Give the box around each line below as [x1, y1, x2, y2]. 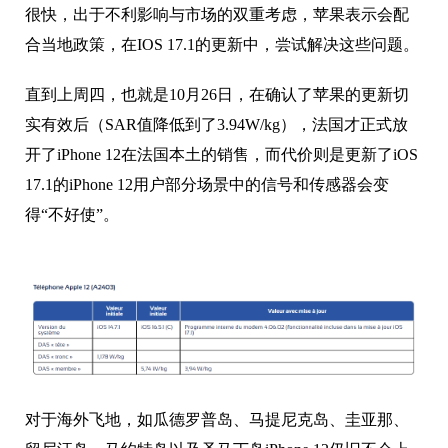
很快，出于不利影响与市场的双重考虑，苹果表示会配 [25, 5, 409, 23]
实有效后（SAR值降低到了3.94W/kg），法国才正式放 [25, 115, 408, 133]
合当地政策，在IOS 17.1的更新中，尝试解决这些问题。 [25, 35, 419, 53]
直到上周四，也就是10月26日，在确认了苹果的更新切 [25, 85, 409, 103]
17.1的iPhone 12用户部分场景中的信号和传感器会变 [25, 175, 389, 193]
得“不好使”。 [25, 205, 123, 223]
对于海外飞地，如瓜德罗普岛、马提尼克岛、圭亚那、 [25, 410, 409, 428]
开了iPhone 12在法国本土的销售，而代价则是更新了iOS [25, 145, 418, 163]
